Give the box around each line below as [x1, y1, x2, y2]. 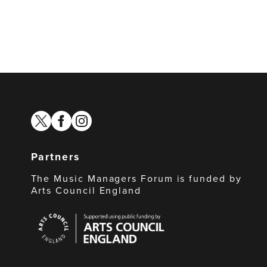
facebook [50, 109, 89, 123]
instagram [70, 109, 111, 123]
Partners [30, 148, 80, 164]
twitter [30, 109, 57, 123]
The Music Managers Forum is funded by [30, 171, 242, 185]
